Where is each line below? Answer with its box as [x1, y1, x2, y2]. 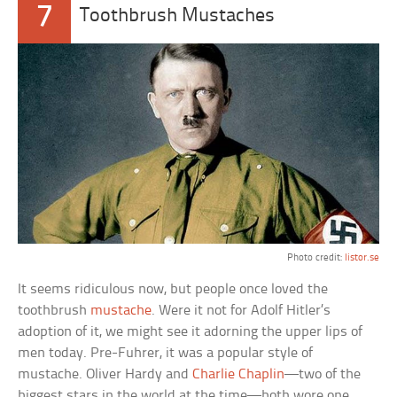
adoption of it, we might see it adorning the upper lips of [18, 324, 363, 339]
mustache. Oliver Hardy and [18, 367, 193, 382]
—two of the [284, 367, 362, 382]
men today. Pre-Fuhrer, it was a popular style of [18, 346, 314, 361]
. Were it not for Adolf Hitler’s [152, 303, 331, 318]
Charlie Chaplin [192, 367, 285, 382]
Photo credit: [286, 253, 345, 263]
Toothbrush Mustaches [80, 6, 276, 27]
